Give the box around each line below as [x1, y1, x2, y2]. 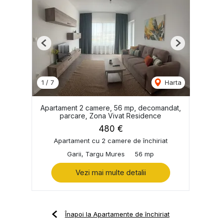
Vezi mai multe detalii [75, 167, 146, 177]
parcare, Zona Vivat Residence [60, 111, 161, 120]
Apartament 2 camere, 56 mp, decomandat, [40, 103, 181, 112]
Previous [43, 42, 70, 51]
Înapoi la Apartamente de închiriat [65, 210, 170, 218]
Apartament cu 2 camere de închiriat [53, 136, 168, 145]
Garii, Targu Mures [67, 149, 125, 158]
